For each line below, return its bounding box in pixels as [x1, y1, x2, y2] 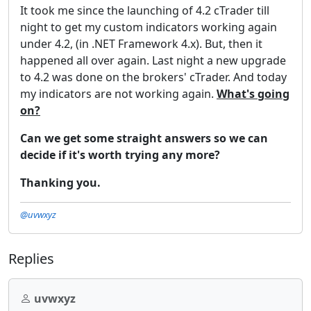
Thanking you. [20, 174, 101, 190]
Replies [8, 249, 54, 268]
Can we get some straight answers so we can [20, 130, 268, 146]
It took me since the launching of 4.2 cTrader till [20, 2, 269, 18]
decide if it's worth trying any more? [20, 146, 220, 162]
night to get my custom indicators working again [20, 19, 277, 35]
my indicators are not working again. [20, 85, 217, 101]
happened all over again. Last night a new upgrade [20, 52, 286, 68]
